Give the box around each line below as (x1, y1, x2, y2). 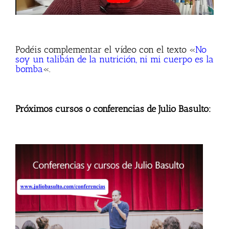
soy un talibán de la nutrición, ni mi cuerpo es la (15, 54, 214, 65)
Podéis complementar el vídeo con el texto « (15, 44, 195, 56)
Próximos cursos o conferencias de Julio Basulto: (15, 103, 211, 115)
